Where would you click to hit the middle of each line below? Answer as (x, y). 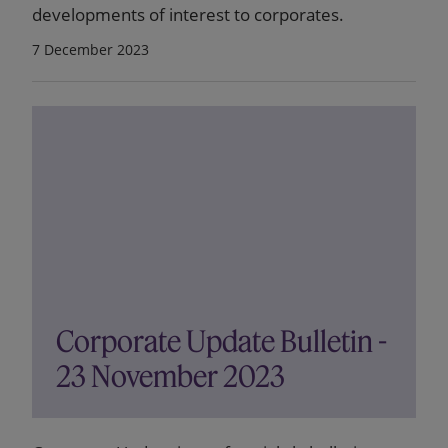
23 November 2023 (170, 376)
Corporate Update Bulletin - (221, 341)
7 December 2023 (90, 49)
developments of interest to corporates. (188, 14)
